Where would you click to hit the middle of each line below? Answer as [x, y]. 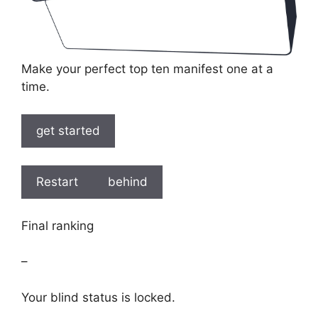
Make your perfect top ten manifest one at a [147, 69]
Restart [57, 182]
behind [128, 182]
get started [68, 130]
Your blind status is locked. [98, 297]
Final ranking [57, 225]
